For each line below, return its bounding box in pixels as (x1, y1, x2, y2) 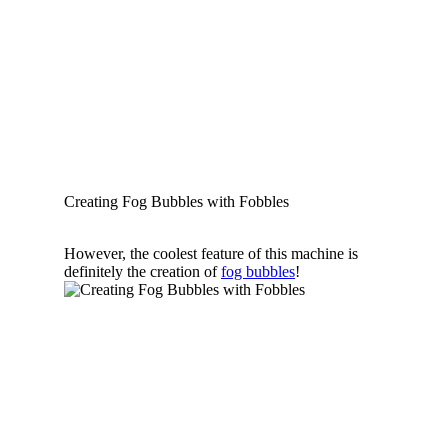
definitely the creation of (64, 262, 221, 280)
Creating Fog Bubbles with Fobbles (64, 192, 289, 210)
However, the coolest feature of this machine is (64, 244, 358, 262)
